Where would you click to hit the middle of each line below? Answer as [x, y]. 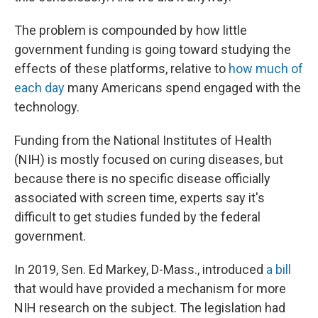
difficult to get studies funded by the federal [137, 217]
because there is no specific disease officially [142, 179]
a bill [279, 270]
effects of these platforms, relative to [121, 69]
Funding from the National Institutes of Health [143, 141]
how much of [266, 69]
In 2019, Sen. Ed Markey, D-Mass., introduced [140, 270]
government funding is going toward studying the [153, 50]
